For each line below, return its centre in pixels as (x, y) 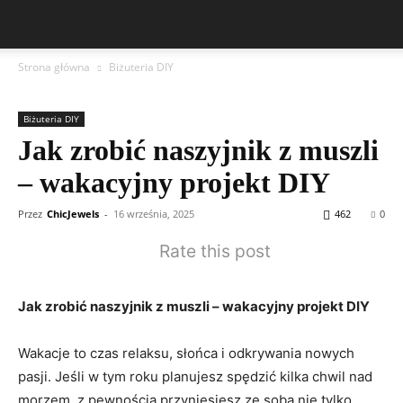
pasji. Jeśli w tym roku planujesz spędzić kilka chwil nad (195, 376)
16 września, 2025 (154, 214)
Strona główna (54, 67)
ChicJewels (73, 214)
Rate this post (215, 251)
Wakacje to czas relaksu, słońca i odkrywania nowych (186, 353)
